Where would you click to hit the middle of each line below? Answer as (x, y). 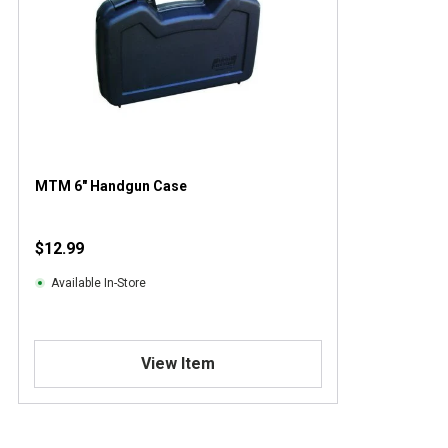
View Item (177, 363)
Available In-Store (98, 282)
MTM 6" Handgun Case (111, 185)
